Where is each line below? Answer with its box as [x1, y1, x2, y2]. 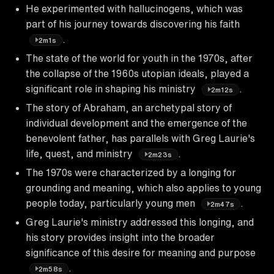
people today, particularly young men [26, 198, 198, 208]
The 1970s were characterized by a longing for [26, 167, 236, 177]
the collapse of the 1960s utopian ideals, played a [26, 68, 249, 78]
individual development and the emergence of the [26, 117, 247, 128]
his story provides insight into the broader [26, 232, 215, 242]
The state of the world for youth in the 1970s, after [26, 53, 253, 63]
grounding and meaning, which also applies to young [26, 182, 261, 193]
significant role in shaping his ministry [26, 83, 198, 94]
